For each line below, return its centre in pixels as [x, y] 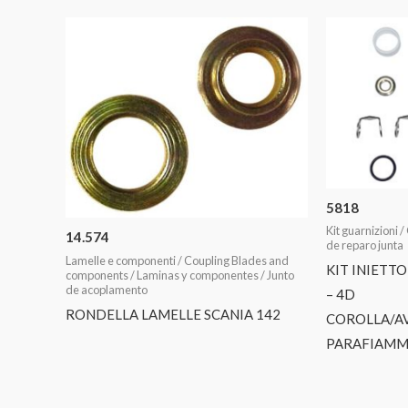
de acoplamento [107, 289]
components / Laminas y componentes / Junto [180, 275]
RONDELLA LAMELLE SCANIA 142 [173, 315]
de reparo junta [364, 245]
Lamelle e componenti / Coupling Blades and [177, 260]
